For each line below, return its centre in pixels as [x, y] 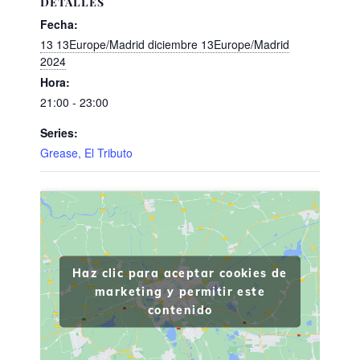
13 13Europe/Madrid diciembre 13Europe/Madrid [165, 44]
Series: [59, 132]
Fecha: [59, 24]
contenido [180, 310]
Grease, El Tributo [86, 152]
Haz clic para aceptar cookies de [180, 273]
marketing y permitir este [180, 291]
